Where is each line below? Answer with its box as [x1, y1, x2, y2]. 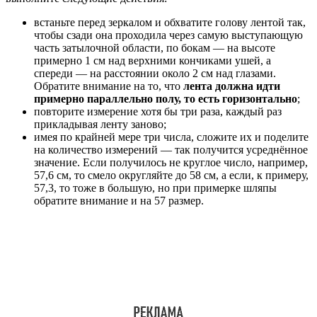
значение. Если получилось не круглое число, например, [34, 156, 308, 168]
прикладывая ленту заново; [34, 117, 166, 130]
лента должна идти [183, 79, 280, 92]
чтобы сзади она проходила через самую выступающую [34, 28, 303, 41]
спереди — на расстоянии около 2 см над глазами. [34, 67, 276, 79]
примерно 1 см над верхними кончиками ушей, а [34, 54, 271, 67]
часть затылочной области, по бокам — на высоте [34, 41, 275, 54]
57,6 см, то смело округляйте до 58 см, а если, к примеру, [34, 168, 309, 181]
